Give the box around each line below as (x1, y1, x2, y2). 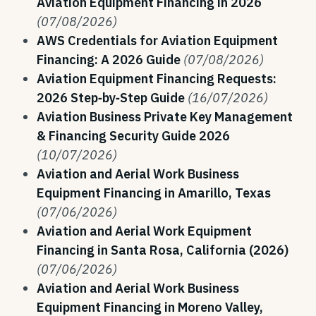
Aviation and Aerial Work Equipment (37, 223, 252, 239)
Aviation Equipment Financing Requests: (37, 71, 276, 87)
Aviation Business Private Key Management (37, 109, 293, 125)
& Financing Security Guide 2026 (37, 128, 230, 144)
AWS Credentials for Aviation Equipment (37, 32, 278, 49)
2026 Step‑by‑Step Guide (37, 90, 185, 106)
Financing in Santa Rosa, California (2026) (37, 242, 288, 258)
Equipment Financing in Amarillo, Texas (37, 185, 271, 201)
